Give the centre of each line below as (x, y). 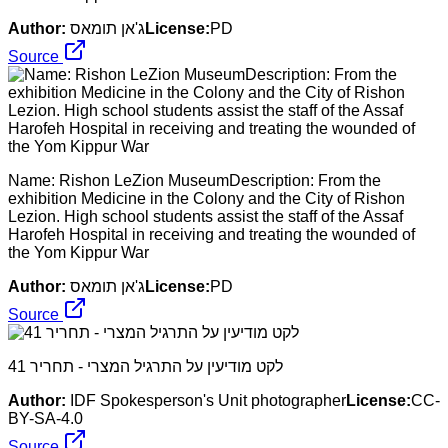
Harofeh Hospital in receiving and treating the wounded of (211, 234)
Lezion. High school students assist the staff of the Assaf (205, 216)
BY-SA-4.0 (45, 418)
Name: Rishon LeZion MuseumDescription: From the (194, 180)
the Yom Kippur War (78, 252)
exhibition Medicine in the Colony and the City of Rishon (206, 198)
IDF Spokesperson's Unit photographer (208, 400)
